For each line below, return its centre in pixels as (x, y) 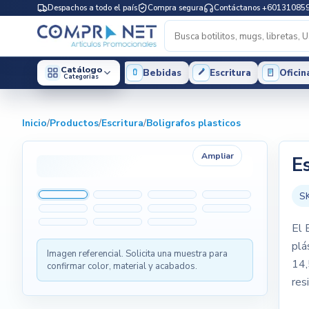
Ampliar (217, 156)
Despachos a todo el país (92, 8)
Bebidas (162, 72)
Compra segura (175, 8)
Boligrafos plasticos (193, 123)
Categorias (81, 77)
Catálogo (81, 69)
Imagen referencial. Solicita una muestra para (137, 254)
